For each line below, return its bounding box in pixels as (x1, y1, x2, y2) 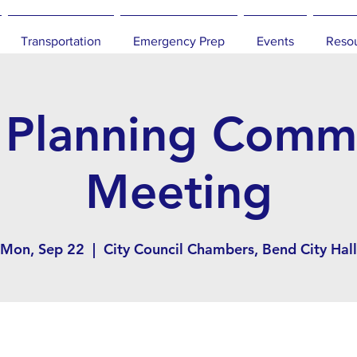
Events (257, 34, 294, 48)
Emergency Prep (133, 34, 225, 48)
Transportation (21, 34, 101, 48)
